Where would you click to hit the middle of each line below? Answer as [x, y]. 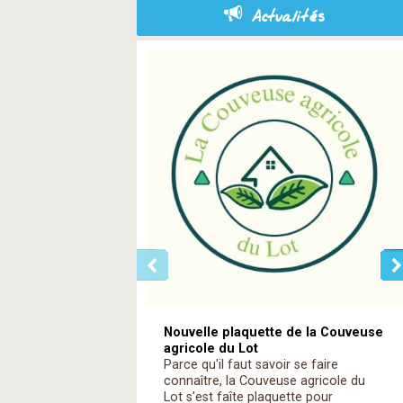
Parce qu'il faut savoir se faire [251, 365]
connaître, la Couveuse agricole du [264, 381]
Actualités [288, 18]
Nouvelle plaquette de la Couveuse [273, 332]
